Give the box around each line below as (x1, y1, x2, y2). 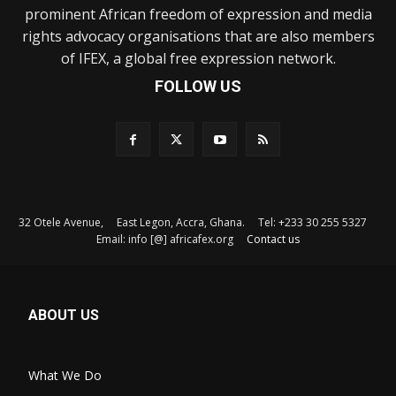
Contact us (247, 231, 300, 247)
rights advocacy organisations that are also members (21, 26, 375, 46)
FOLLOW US (155, 76, 241, 95)
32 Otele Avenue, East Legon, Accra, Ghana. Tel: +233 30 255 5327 (19, 214, 377, 230)
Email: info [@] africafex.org (96, 231, 247, 247)
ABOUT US (28, 306, 99, 324)
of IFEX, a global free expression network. (60, 48, 336, 68)
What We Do (28, 366, 102, 384)
